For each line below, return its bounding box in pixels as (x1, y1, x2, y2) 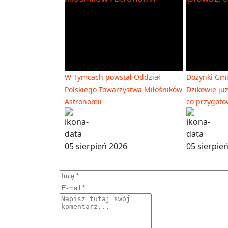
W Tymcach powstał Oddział (65, 72, 160, 82)
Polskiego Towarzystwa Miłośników (65, 84, 182, 94)
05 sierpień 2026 (65, 140, 127, 152)
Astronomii (65, 96, 102, 106)
